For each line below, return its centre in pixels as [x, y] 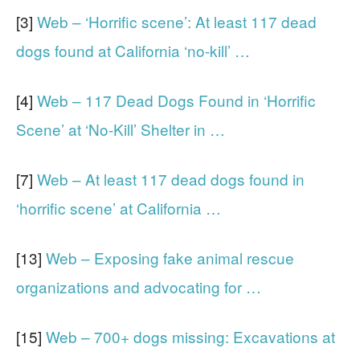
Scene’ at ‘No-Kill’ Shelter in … [121, 129]
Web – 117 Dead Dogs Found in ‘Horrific [176, 100]
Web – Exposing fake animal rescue [170, 257]
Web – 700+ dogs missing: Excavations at [190, 336]
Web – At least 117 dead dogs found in [171, 178]
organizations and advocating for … [139, 286]
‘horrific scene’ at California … [119, 207]
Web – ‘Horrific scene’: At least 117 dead [177, 21]
